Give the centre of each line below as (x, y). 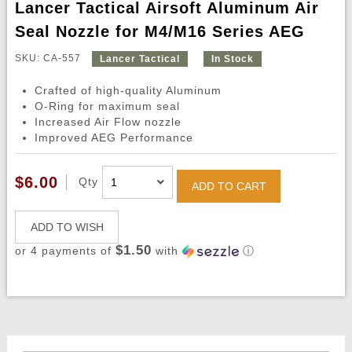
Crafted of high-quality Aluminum (128, 91)
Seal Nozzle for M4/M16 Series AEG (159, 32)
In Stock (232, 59)
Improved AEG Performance (114, 138)
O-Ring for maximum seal (107, 106)
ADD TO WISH (67, 227)
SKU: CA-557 (49, 58)
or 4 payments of (65, 251)
